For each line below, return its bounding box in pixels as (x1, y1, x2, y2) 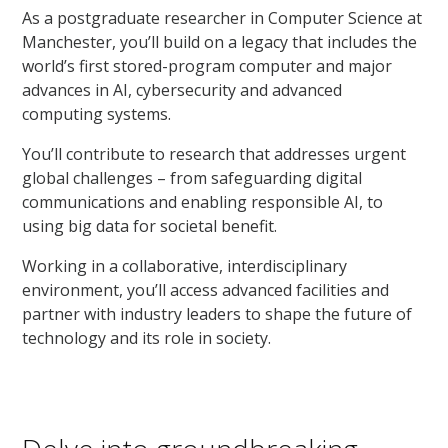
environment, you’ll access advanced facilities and (22, 278, 390, 301)
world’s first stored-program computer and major (22, 54, 393, 77)
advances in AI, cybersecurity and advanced (22, 78, 343, 101)
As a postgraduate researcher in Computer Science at (22, 6, 423, 29)
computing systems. (22, 102, 172, 125)
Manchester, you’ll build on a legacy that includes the (22, 30, 418, 53)
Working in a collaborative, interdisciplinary (22, 254, 348, 277)
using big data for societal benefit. (22, 214, 278, 237)
